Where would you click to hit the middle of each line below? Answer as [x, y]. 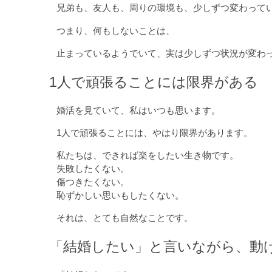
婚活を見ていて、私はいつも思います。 [139, 110]
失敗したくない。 [93, 168]
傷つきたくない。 [93, 182]
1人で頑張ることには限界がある [154, 82]
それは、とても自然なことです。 [125, 218]
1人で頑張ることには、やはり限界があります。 [155, 132]
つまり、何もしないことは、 [116, 30]
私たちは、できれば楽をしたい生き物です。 [148, 155]
